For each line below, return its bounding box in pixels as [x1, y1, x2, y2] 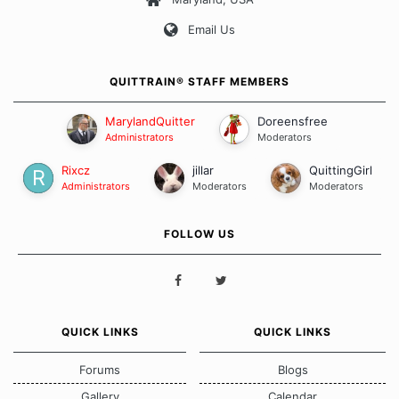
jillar [191, 163, 214, 178]
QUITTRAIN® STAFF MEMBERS [110, 75, 289, 89]
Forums [79, 362, 120, 378]
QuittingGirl [308, 163, 372, 178]
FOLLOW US [164, 227, 235, 241]
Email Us [188, 21, 235, 37]
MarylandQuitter [105, 114, 195, 129]
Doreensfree [257, 114, 328, 129]
